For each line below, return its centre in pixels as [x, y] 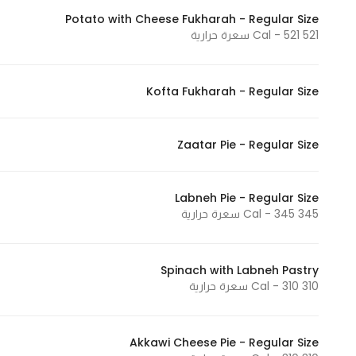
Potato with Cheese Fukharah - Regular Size [192, 19]
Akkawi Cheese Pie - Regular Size [224, 342]
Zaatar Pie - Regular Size [248, 145]
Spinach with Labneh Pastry [240, 270]
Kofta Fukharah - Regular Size [232, 91]
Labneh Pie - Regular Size [247, 198]
